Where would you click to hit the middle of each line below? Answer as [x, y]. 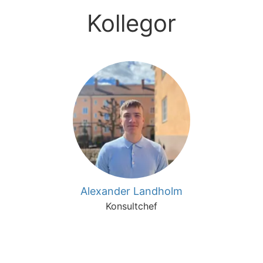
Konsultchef [131, 206]
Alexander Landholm [131, 191]
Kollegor [131, 23]
